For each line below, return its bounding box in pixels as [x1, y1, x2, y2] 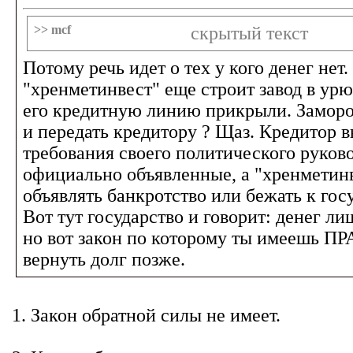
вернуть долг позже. [23, 249, 190, 269]
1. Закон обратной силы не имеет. [12, 305, 281, 325]
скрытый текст [191, 23, 308, 43]
